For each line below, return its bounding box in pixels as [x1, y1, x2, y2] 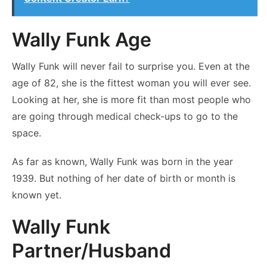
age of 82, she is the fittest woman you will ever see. [12, 76, 251, 89]
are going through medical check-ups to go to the [12, 110, 238, 122]
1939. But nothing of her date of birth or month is [12, 172, 235, 184]
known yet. [12, 188, 61, 201]
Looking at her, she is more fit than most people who [12, 93, 251, 105]
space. [12, 126, 41, 139]
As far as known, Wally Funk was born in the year [12, 155, 233, 167]
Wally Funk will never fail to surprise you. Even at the [12, 60, 250, 72]
